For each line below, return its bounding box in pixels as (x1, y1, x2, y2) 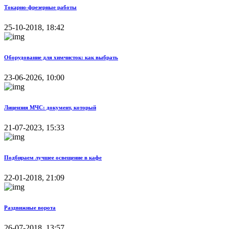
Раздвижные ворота (4, 204, 56, 211)
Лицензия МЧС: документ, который (4, 104, 96, 111)
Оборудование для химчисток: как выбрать (4, 54, 118, 61)
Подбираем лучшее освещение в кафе (4, 154, 102, 161)
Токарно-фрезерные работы (4, 4, 77, 11)
